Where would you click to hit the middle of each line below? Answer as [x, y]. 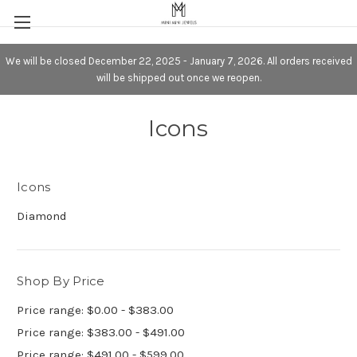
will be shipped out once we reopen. [178, 77]
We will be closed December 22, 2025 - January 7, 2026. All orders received [178, 61]
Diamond [42, 216]
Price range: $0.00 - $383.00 [95, 310]
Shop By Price [61, 280]
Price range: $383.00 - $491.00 [101, 332]
